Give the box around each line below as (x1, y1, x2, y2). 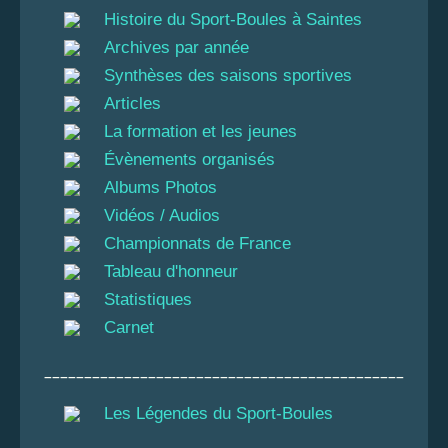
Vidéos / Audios (104, 205, 220, 225)
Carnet (104, 317, 154, 337)
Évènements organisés (104, 149, 275, 169)
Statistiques (104, 289, 192, 309)
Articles (104, 93, 161, 113)
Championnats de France (104, 233, 291, 253)
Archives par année (104, 37, 249, 57)
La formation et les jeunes (104, 121, 297, 141)
